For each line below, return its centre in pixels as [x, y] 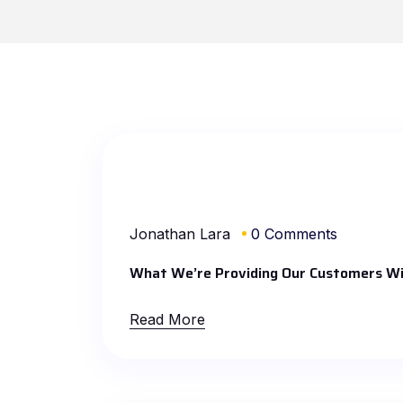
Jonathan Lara [180, 233]
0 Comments [294, 233]
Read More [167, 319]
